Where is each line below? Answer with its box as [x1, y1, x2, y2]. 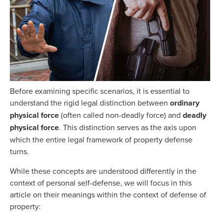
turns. [10, 146, 33, 157]
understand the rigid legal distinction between [10, 97, 170, 109]
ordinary [170, 97, 199, 109]
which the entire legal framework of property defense [10, 134, 192, 145]
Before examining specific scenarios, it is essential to [10, 85, 190, 97]
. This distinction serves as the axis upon [59, 122, 196, 133]
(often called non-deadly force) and [59, 110, 183, 121]
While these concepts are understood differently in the [10, 165, 196, 177]
